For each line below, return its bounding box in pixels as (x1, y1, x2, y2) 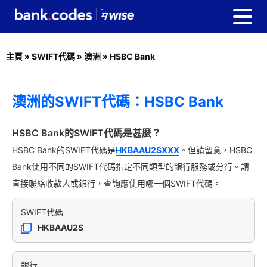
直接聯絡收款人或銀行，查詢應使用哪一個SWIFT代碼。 (12, 178, 221, 188)
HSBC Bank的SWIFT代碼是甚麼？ (12, 127, 161, 139)
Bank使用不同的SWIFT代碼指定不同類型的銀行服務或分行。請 (12, 162, 249, 172)
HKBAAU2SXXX (116, 145, 179, 155)
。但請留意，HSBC (179, 145, 252, 155)
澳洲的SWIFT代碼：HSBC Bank (12, 93, 223, 110)
